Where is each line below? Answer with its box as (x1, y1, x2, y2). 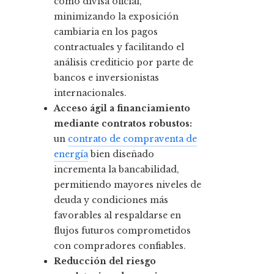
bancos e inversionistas (54, 72, 159, 84)
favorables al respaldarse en (54, 210, 181, 221)
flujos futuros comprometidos (54, 225, 191, 237)
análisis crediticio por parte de (54, 57, 193, 68)
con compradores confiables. (54, 240, 186, 252)
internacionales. (54, 87, 127, 99)
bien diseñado (88, 149, 154, 160)
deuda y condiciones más (54, 194, 168, 206)
